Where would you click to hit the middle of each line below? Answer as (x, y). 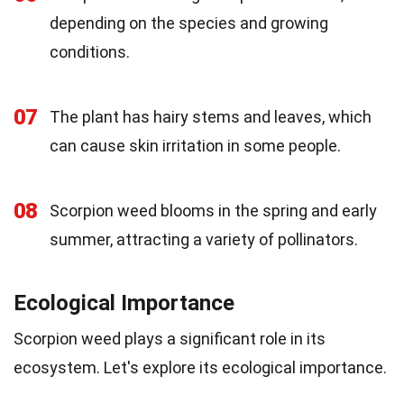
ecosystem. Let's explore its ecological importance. (200, 367)
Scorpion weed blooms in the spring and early (213, 210)
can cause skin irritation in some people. (195, 145)
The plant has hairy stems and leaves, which (211, 116)
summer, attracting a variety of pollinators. (204, 239)
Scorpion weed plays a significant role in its (170, 338)
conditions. (90, 51)
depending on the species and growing (189, 23)
